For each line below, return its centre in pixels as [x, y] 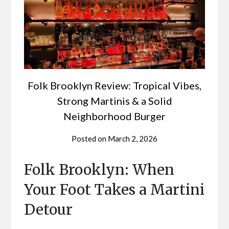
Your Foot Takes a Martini [114, 189]
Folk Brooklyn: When [99, 169]
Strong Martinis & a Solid [114, 100]
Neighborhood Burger [114, 116]
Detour [49, 209]
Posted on [90, 138]
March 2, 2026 [133, 138]
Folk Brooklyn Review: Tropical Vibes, [114, 85]
